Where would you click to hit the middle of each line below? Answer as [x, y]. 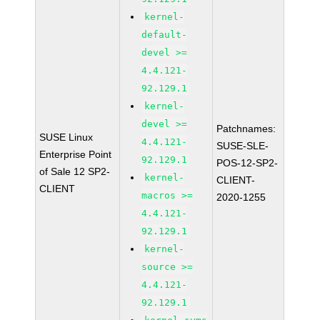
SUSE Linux [66, 137]
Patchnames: [246, 129]
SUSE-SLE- [243, 146]
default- [165, 35]
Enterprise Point [76, 154]
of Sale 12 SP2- [75, 171]
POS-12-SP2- [247, 163]
